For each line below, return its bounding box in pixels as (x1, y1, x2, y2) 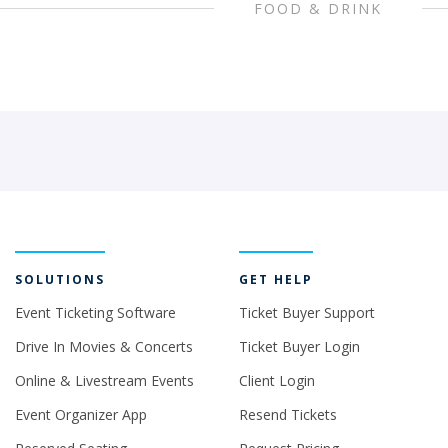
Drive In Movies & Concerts (15, 337, 193, 356)
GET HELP (239, 271, 313, 288)
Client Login (239, 371, 315, 390)
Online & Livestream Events (15, 371, 194, 390)
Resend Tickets (239, 405, 337, 424)
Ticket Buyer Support (239, 303, 375, 322)
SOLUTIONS (15, 271, 105, 288)
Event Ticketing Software (15, 303, 176, 322)
